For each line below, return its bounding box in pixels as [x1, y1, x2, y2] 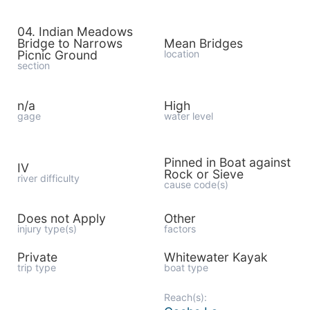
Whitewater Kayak [163, 250, 268, 264]
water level [163, 110, 213, 122]
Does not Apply [17, 211, 106, 226]
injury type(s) [17, 223, 77, 235]
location [163, 48, 199, 60]
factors [163, 223, 196, 235]
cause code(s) [163, 178, 228, 190]
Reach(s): [163, 291, 207, 303]
